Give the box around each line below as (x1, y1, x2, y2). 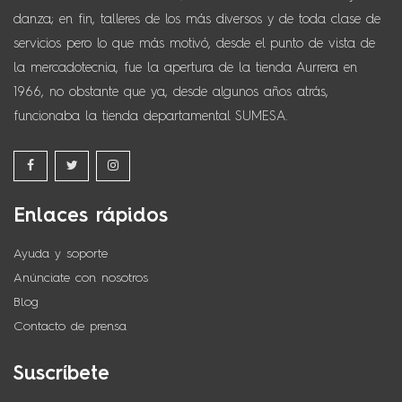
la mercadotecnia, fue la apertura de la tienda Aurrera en (13, 61, 357, 74)
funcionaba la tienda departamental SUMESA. (13, 109, 288, 123)
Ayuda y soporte (13, 248, 108, 260)
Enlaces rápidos (13, 206, 168, 226)
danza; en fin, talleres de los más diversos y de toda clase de (13, 13, 380, 26)
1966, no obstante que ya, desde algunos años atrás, (13, 85, 328, 99)
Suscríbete (13, 364, 109, 384)
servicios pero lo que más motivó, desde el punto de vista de (13, 37, 375, 50)
